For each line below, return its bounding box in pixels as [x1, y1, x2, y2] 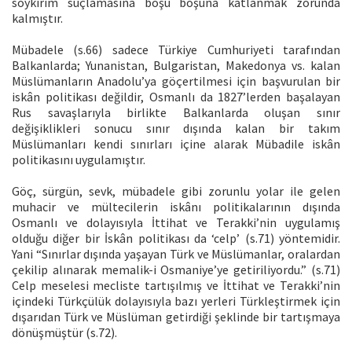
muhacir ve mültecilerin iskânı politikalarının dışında [12, 198, 340, 214]
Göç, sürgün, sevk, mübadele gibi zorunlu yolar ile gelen [12, 182, 340, 199]
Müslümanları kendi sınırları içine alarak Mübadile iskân [12, 135, 340, 152]
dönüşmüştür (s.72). [12, 324, 117, 340]
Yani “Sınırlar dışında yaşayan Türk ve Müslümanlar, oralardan [12, 245, 340, 262]
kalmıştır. [12, 9, 63, 26]
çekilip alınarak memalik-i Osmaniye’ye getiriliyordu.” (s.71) [12, 261, 340, 277]
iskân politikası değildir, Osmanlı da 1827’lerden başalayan [12, 88, 340, 104]
